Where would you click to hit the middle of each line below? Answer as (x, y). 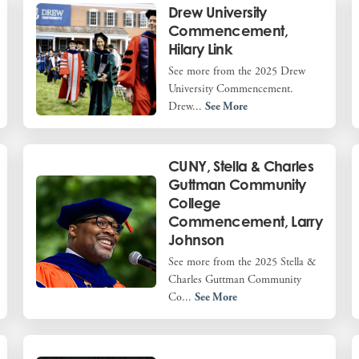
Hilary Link (200, 48)
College (195, 202)
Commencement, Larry (246, 221)
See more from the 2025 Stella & (242, 262)
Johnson (196, 239)
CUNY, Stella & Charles (241, 165)
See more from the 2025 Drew (237, 71)
